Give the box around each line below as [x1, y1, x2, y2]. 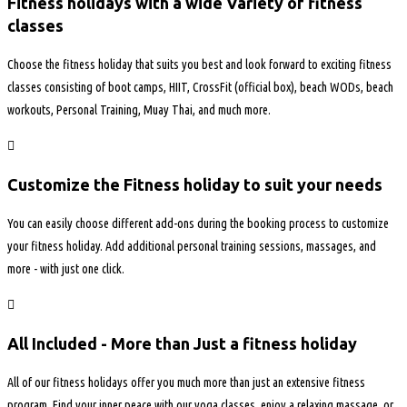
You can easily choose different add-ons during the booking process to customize [7, 216, 389, 232]
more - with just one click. [7, 262, 124, 277]
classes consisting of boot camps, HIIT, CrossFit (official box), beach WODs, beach [7, 80, 393, 95]
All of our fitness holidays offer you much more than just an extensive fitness [7, 375, 365, 391]
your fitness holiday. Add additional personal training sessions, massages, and [7, 239, 376, 254]
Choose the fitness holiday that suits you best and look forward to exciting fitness [7, 57, 392, 73]
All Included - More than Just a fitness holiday [7, 334, 357, 353]
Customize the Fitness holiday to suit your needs [7, 175, 382, 194]
